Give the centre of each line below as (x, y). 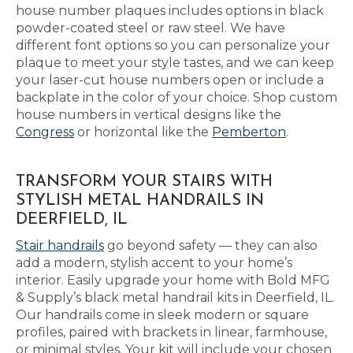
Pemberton (249, 132)
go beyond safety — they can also (211, 245)
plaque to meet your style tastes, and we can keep (175, 63)
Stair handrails (60, 245)
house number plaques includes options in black (170, 11)
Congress (45, 132)
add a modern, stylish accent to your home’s (154, 263)
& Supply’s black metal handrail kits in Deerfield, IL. (175, 297)
